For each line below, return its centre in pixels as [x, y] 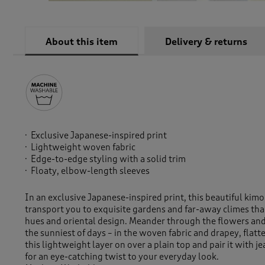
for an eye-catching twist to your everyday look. [122, 257]
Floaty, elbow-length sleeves [90, 171]
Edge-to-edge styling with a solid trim [109, 159]
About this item [82, 42]
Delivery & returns [206, 42]
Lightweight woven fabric [84, 148]
